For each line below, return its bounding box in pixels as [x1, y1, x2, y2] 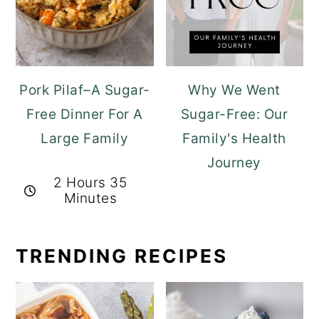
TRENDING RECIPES [16, 245, 229, 268]
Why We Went [188, 82, 281, 99]
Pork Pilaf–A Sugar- [19, 82, 150, 99]
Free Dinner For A [26, 106, 143, 123]
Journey [207, 155, 261, 172]
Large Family [41, 130, 129, 147]
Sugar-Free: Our [180, 106, 288, 123]
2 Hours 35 [53, 174, 127, 192]
